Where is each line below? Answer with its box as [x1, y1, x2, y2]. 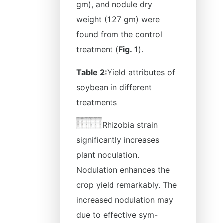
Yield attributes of [107, 67, 175, 77]
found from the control [76, 29, 162, 39]
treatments [76, 97, 117, 107]
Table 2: [76, 67, 107, 77]
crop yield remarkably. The [76, 180, 177, 190]
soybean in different [76, 82, 152, 92]
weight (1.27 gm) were [76, 14, 160, 24]
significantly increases [76, 135, 159, 145]
